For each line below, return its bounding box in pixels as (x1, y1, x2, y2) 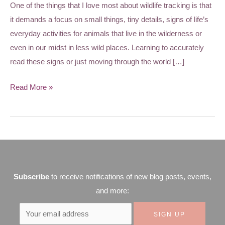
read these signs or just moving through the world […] (10, 57, 184, 66)
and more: (96, 186, 129, 195)
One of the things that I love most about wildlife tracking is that (10, 1, 211, 10)
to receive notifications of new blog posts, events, (49, 172, 211, 181)
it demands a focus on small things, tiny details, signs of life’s (10, 15, 208, 24)
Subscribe (14, 172, 49, 181)
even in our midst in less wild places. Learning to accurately (10, 43, 204, 52)
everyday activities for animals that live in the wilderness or (10, 29, 202, 38)
